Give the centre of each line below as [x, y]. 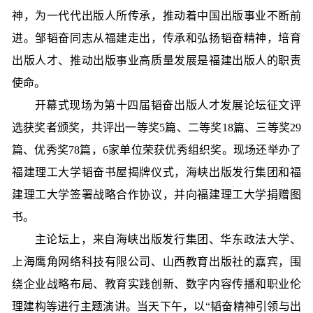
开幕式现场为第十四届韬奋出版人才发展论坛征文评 [156, 105]
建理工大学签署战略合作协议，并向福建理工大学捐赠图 [156, 195]
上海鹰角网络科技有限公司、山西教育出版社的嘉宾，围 [156, 262]
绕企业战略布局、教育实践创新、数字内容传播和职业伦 [156, 284]
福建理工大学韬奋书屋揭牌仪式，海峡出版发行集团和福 [156, 172]
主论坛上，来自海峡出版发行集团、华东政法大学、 [156, 239]
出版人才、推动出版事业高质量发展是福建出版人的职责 [156, 60]
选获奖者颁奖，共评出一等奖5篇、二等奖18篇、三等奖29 [156, 128]
